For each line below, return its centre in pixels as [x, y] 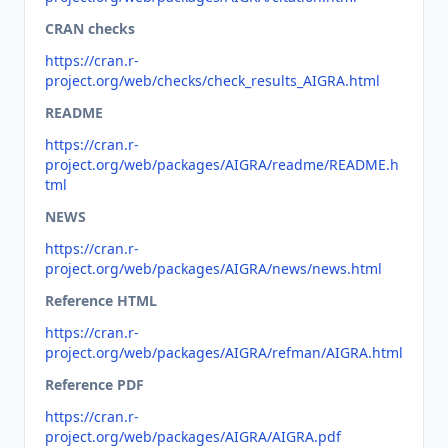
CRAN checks [90, 28]
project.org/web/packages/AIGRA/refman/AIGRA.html [224, 352]
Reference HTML [101, 300]
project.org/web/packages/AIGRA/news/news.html [213, 268]
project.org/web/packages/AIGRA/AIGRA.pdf [193, 436]
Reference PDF [94, 384]
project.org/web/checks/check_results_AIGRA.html [212, 80]
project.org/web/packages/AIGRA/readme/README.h [222, 164]
